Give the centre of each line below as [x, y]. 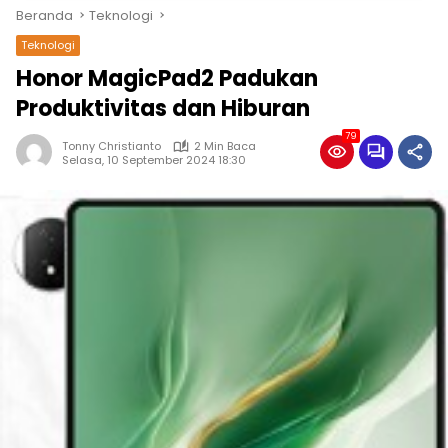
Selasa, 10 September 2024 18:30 [154, 159]
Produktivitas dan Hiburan [163, 108]
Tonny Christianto [111, 146]
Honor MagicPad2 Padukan [167, 78]
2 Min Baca [225, 146]
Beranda [44, 15]
